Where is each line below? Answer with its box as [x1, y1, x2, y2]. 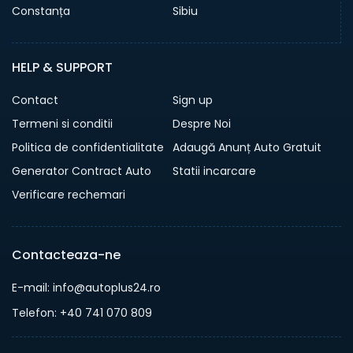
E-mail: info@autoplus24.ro [12, 280, 161, 296]
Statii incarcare [173, 163, 256, 180]
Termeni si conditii [12, 116, 113, 132]
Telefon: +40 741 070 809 [12, 305, 152, 321]
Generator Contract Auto [12, 163, 151, 180]
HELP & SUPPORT [12, 58, 113, 77]
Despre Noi [173, 116, 231, 132]
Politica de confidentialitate [12, 139, 164, 156]
